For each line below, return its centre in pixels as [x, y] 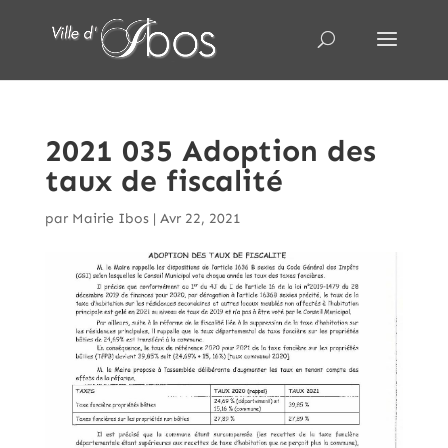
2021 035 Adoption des [210, 151]
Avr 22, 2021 [200, 218]
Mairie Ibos [110, 218]
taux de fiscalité [163, 181]
